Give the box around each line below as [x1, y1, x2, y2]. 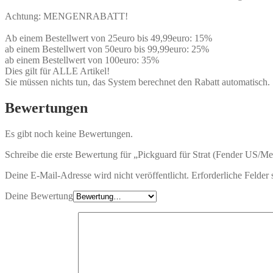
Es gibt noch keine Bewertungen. [5, 128, 133, 139]
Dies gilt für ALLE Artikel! [5, 65, 110, 76]
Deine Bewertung [5, 190, 73, 201]
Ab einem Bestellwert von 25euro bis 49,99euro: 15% [5, 32, 212, 43]
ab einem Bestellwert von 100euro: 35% [5, 54, 159, 65]
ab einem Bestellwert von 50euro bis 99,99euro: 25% [5, 43, 209, 54]
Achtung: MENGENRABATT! [5, 10, 128, 21]
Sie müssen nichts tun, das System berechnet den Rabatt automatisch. [5, 76, 270, 87]
